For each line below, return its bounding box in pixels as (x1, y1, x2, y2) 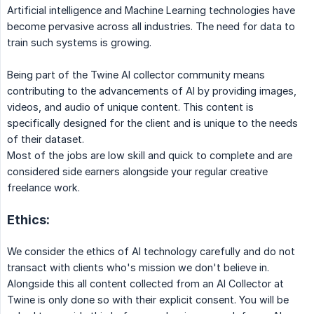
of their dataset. (7, 133, 84, 146)
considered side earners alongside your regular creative (7, 165, 268, 178)
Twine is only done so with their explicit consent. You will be (7, 294, 289, 306)
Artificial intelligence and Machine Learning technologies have (7, 4, 295, 17)
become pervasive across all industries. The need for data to (7, 20, 295, 33)
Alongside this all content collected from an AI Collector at (7, 278, 284, 290)
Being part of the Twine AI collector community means (7, 69, 265, 81)
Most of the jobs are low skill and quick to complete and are (7, 149, 292, 162)
